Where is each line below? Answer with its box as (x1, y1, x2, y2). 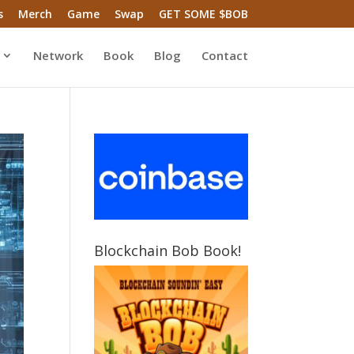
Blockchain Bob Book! (94, 241, 242, 261)
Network (32, 47, 83, 63)
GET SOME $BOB (158, 6, 248, 21)
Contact (201, 47, 248, 63)
